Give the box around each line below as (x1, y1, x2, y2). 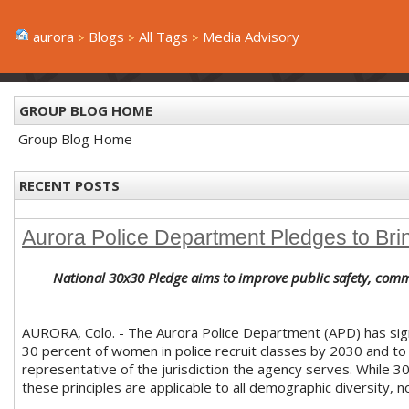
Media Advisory (203, 27, 299, 46)
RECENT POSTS (19, 176, 120, 194)
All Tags (139, 27, 188, 46)
